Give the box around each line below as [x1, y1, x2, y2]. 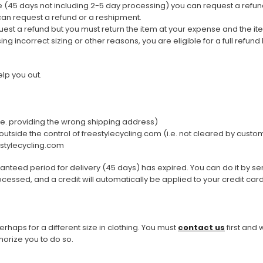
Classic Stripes [3, 130, 59, 140]
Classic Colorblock [3, 110, 74, 120]
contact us [178, 222, 225, 233]
